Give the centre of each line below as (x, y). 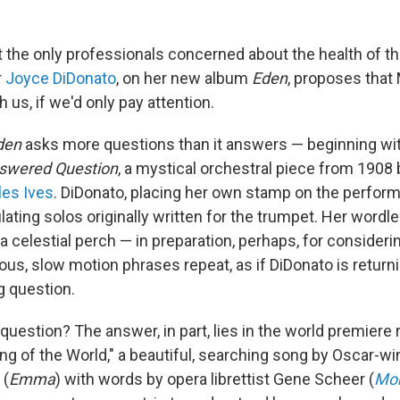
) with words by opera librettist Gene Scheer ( (215, 379)
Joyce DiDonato (61, 78)
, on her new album (184, 78)
